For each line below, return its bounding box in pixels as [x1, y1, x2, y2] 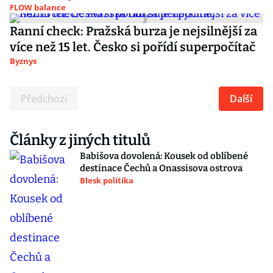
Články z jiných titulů [10, 132, 151, 149]
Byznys [10, 55, 37, 66]
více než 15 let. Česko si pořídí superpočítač [10, 40, 255, 54]
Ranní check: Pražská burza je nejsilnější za [10, 24, 257, 38]
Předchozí [21, 92, 67, 105]
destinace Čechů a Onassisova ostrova [80, 163, 243, 174]
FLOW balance [10, 2, 66, 13]
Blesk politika [80, 175, 133, 186]
